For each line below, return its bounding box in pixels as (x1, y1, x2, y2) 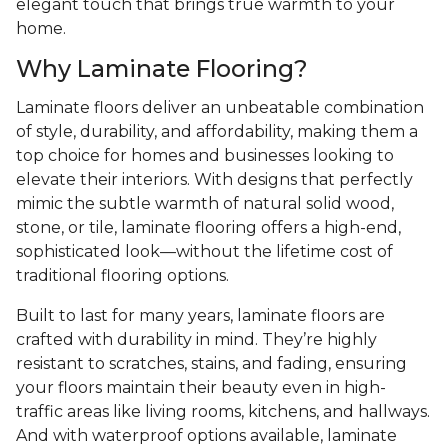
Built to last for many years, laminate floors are (16, 306, 385, 326)
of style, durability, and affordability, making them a (16, 122, 418, 142)
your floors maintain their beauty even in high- (16, 378, 386, 398)
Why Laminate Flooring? (16, 54, 314, 84)
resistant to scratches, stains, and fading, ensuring (16, 354, 407, 374)
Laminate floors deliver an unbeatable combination (16, 98, 424, 118)
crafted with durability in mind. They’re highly (16, 330, 377, 350)
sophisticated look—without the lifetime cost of (16, 242, 393, 262)
